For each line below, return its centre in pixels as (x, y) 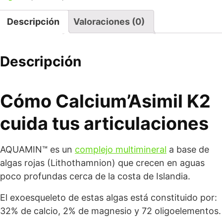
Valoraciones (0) (109, 22)
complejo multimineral (121, 149)
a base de (188, 149)
